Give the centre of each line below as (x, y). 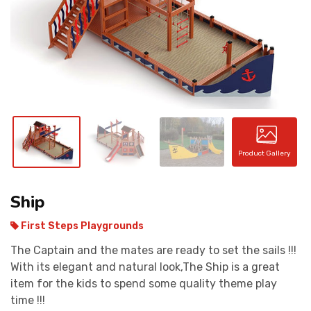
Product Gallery (265, 154)
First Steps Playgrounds (81, 226)
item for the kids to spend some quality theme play (144, 283)
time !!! (28, 300)
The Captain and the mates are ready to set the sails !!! (153, 250)
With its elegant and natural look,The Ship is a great (145, 267)
